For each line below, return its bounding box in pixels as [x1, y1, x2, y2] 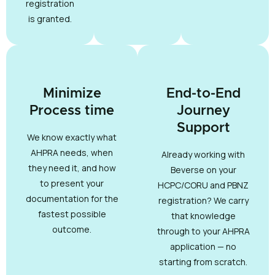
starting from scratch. [159, 256, 247, 268]
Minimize [42, 87, 101, 101]
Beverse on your [170, 164, 236, 176]
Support [176, 122, 230, 136]
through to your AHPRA [157, 225, 250, 238]
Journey [176, 104, 230, 118]
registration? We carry [158, 195, 249, 207]
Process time [29, 104, 114, 118]
